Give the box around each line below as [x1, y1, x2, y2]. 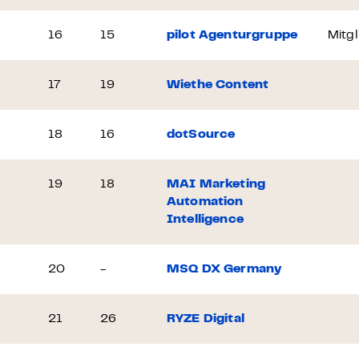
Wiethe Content [167, 79, 269, 91]
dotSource [167, 129, 236, 140]
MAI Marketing [167, 179, 266, 190]
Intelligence [167, 214, 244, 225]
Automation [167, 196, 244, 208]
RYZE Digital [167, 313, 244, 325]
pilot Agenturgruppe [167, 30, 298, 41]
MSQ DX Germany [167, 264, 282, 275]
